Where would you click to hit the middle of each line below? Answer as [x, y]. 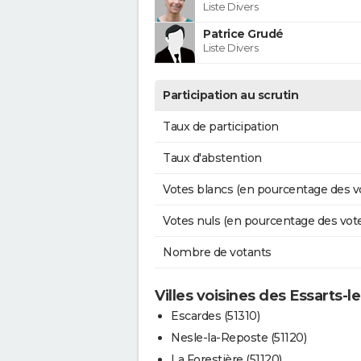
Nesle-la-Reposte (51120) [239, 337]
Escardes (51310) [215, 315]
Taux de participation [221, 126]
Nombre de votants [217, 252]
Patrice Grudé [243, 33]
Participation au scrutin [230, 95]
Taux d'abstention [212, 158]
